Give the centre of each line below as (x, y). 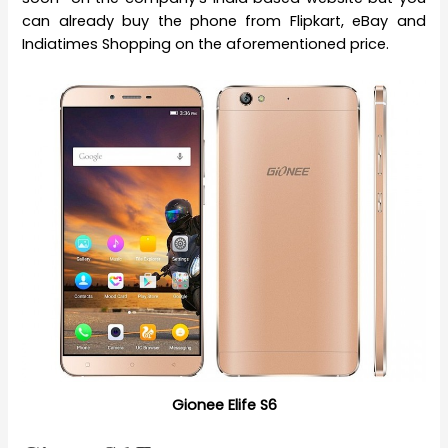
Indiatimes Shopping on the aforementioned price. (206, 44)
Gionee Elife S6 (224, 404)
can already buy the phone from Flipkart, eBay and (224, 21)
